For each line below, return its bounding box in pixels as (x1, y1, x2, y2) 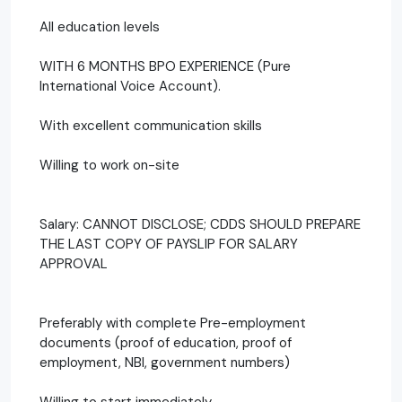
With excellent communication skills (39, 116, 262, 135)
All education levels (39, 17, 160, 36)
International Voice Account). (39, 76, 221, 95)
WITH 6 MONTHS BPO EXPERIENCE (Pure (39, 57, 291, 75)
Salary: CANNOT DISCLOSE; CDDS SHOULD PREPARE (39, 214, 361, 233)
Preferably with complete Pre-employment (39, 313, 306, 332)
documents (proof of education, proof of (39, 333, 292, 352)
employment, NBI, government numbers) (39, 353, 290, 371)
